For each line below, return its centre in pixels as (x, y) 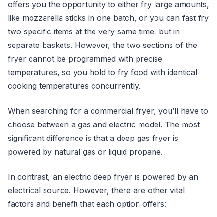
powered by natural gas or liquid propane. (85, 152)
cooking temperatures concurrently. (74, 86)
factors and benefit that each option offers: (87, 204)
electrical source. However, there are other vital (96, 190)
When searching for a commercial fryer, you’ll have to (108, 111)
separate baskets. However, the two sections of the (102, 45)
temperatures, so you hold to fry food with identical (102, 72)
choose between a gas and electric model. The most (104, 124)
